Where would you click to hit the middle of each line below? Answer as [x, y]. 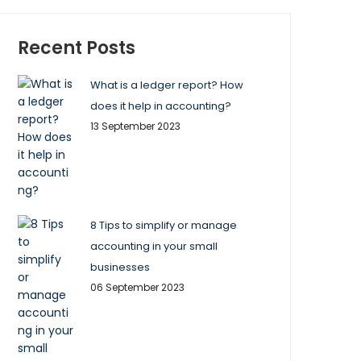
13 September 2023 [135, 126]
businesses [120, 267]
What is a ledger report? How [167, 85]
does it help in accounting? [161, 106]
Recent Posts [77, 48]
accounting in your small [154, 246]
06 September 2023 [137, 287]
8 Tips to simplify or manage [164, 225]
